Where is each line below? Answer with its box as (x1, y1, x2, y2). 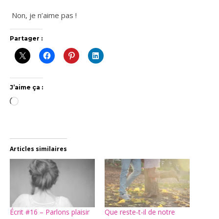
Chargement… (18, 97, 65, 107)
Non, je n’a (12, 10, 47, 20)
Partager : (10, 35, 43, 42)
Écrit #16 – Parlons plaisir (10, 207, 89, 217)
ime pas (47, 10, 73, 20)
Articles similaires (10, 145, 67, 153)
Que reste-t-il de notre (105, 207, 175, 217)
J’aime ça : (10, 84, 43, 91)
